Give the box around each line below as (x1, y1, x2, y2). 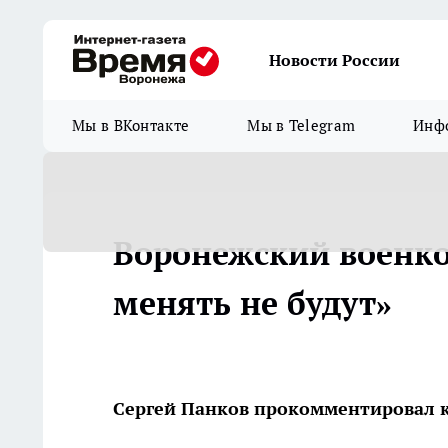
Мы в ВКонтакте (72, 116, 190, 135)
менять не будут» (113, 282, 392, 324)
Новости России (269, 50, 400, 70)
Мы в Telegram (247, 116, 356, 135)
